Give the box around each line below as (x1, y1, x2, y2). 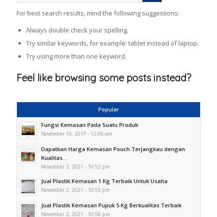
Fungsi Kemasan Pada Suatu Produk (41, 121, 138, 129)
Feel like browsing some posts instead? (16, 72, 191, 84)
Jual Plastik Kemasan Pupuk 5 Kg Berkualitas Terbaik (41, 201, 182, 209)
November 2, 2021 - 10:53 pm (41, 163, 110, 170)
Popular (98, 106, 119, 113)
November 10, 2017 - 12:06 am (41, 130, 112, 138)
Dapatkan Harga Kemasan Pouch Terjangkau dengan (41, 145, 185, 153)
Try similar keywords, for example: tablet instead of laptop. (26, 39, 199, 48)
